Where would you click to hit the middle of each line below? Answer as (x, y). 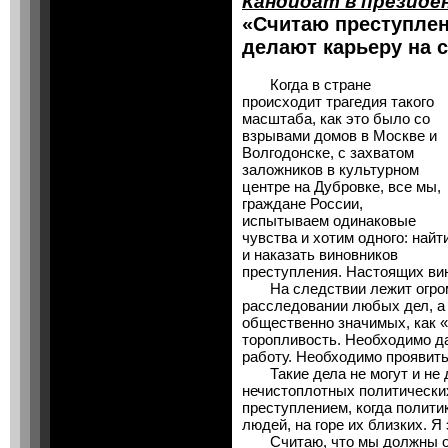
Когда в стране (306, 84)
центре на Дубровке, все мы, (341, 186)
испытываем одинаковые (329, 220)
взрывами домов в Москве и (339, 135)
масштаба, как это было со (336, 118)
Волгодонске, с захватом (328, 152)
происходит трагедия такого (338, 101)
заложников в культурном (330, 169)
